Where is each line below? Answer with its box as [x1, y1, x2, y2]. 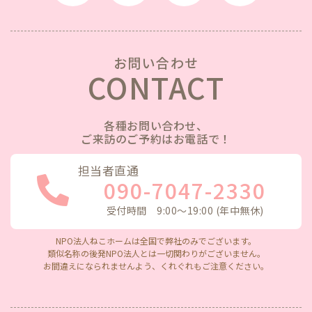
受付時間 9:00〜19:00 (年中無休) [106, 203, 264, 218]
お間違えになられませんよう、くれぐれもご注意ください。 [43, 260, 269, 272]
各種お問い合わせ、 [104, 117, 208, 134]
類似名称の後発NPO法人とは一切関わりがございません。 [47, 247, 265, 260]
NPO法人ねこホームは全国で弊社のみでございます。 [56, 235, 256, 247]
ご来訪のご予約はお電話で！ [81, 130, 231, 148]
